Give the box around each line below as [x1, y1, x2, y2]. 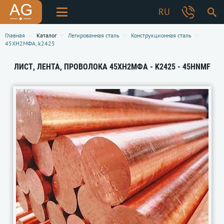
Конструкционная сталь [131, 31, 191, 39]
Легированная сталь [68, 31, 119, 39]
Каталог [36, 31, 56, 39]
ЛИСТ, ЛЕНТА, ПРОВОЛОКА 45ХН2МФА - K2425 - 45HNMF [13, 62, 210, 71]
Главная [5, 31, 25, 39]
